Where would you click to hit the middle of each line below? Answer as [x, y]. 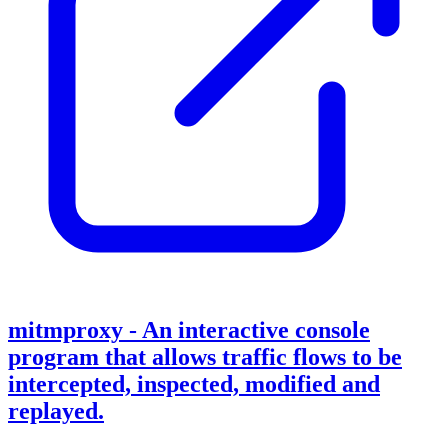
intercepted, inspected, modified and [194, 384]
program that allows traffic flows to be [205, 357]
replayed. [56, 411]
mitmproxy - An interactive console [189, 330]
